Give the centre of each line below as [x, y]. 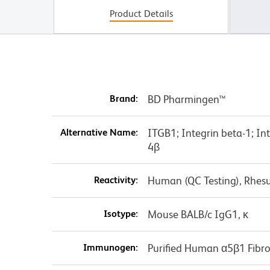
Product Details [141, 14]
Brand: [124, 99]
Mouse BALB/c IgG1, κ [198, 215]
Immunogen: [110, 248]
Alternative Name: [99, 133]
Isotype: [121, 214]
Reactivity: [116, 180]
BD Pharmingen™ [187, 99]
